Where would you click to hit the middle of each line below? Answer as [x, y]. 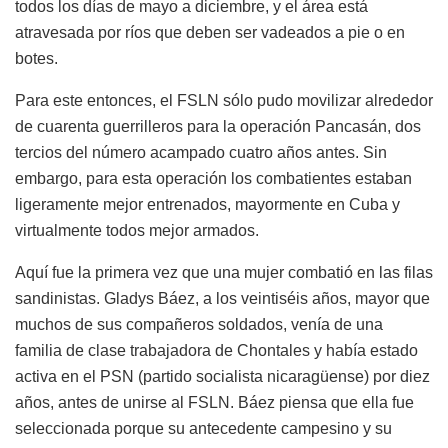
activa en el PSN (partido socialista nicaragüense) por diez [222, 376]
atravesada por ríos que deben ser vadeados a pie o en [210, 32]
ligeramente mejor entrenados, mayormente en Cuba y [207, 204]
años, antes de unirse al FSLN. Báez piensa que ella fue [214, 402]
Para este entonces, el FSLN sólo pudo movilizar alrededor [224, 100]
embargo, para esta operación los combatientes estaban [213, 178]
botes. [36, 58]
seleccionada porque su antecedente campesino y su [203, 428]
